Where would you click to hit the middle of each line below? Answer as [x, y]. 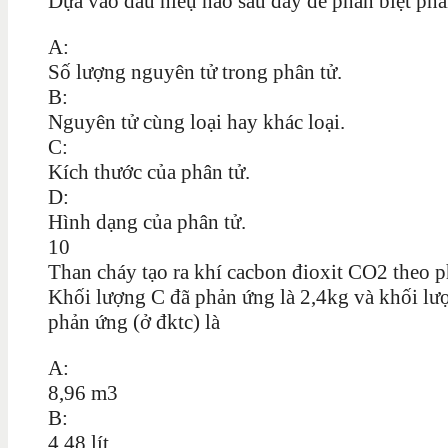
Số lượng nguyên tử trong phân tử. [195, 71]
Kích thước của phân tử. [149, 171]
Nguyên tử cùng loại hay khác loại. [196, 121]
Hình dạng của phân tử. [147, 221]
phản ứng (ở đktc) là [134, 321]
